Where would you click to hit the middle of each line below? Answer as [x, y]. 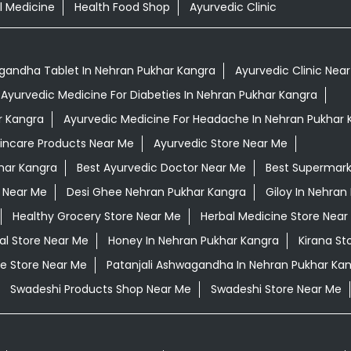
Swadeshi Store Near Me [276, 289]
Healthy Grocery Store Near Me [96, 217]
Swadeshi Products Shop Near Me [100, 289]
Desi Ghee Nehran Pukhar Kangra [156, 192]
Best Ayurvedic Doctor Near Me [161, 168]
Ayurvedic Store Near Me [220, 144]
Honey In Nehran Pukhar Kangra [193, 241]
